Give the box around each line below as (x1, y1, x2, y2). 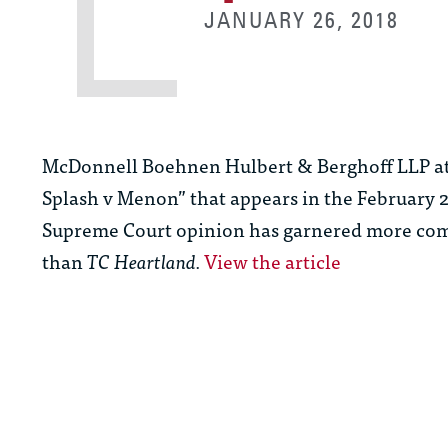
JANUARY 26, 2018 (204, 6, 400, 35)
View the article (204, 245, 341, 277)
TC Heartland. (87, 245, 200, 277)
